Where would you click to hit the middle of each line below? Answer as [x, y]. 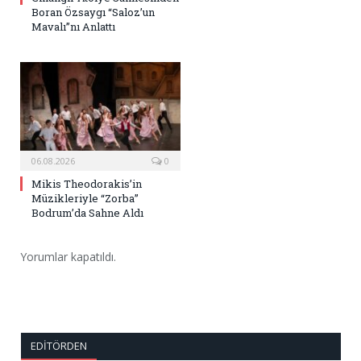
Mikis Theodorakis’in [87, 184]
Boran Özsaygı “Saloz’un [93, 12]
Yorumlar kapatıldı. [68, 257]
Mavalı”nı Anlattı [73, 27]
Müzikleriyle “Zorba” [85, 199]
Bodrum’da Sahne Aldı [87, 213]
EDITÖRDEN [58, 346]
